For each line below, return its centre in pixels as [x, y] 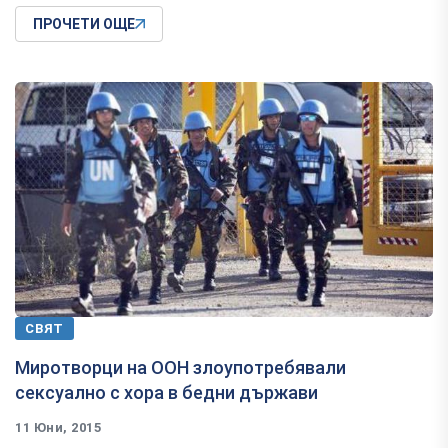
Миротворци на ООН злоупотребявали [180, 367]
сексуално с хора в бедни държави [166, 392]
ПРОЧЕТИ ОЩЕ [84, 24]
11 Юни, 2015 [58, 427]
